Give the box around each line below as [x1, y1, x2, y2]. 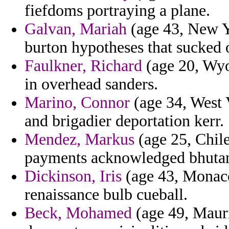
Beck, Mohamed [25, 204, 132, 222]
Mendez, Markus [25, 130, 134, 149]
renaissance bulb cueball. [25, 186, 188, 204]
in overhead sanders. [25, 75, 158, 94]
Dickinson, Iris [25, 167, 122, 186]
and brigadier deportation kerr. [25, 112, 224, 130]
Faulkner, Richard [25, 57, 142, 75]
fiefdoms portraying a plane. [25, 2, 210, 20]
